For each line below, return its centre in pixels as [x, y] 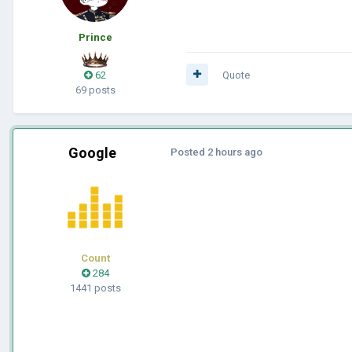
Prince [95, 37]
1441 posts [95, 288]
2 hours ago [235, 152]
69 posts [95, 90]
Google [92, 152]
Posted [189, 152]
